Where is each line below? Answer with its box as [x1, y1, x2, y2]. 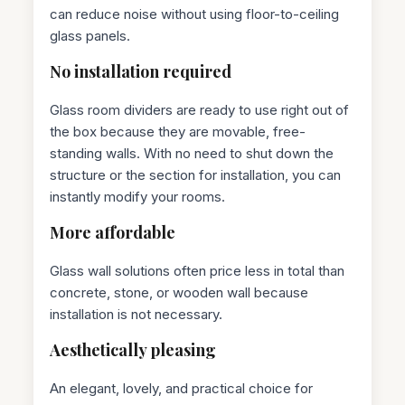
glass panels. [50, 26, 131, 44]
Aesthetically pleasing [50, 338, 217, 361]
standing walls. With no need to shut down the [50, 144, 334, 162]
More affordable [50, 221, 176, 243]
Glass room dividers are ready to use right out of [50, 100, 350, 118]
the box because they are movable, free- [50, 122, 306, 140]
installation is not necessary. [50, 305, 223, 323]
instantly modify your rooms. [50, 187, 226, 205]
